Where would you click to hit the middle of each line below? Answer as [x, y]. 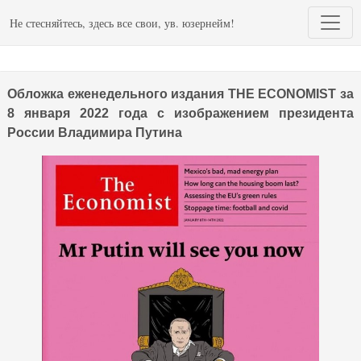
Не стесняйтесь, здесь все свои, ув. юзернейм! [122, 23]
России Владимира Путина [95, 133]
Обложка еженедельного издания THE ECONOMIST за [180, 94]
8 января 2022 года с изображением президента [180, 113]
